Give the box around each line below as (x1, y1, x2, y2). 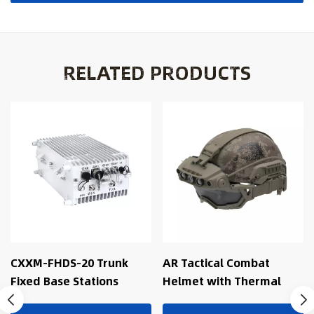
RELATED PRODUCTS (63, 57, 251, 88)
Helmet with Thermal (163, 271, 281, 289)
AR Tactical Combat (163, 253, 270, 271)
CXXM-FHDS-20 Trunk (11, 253, 128, 271)
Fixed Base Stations (11, 271, 118, 289)
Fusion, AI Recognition (163, 289, 286, 308)
